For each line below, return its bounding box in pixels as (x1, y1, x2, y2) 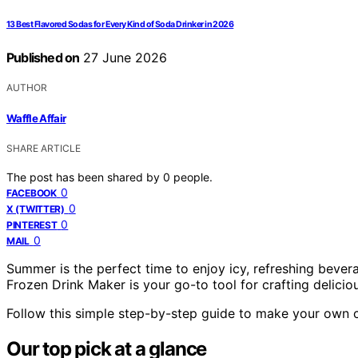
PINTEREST (6, 218, 58, 231)
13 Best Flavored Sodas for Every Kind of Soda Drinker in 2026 (6, 19, 234, 30)
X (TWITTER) (6, 202, 65, 215)
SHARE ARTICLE (6, 141, 81, 154)
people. (173, 169, 213, 184)
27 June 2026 (79, 50, 168, 66)
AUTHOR (6, 82, 47, 94)
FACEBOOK (6, 186, 57, 199)
